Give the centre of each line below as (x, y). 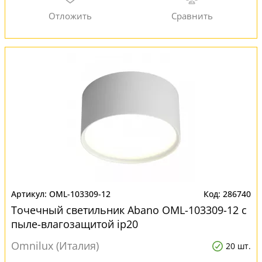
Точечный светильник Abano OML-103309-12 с (129, 210)
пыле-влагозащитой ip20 (75, 224)
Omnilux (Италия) (55, 246)
